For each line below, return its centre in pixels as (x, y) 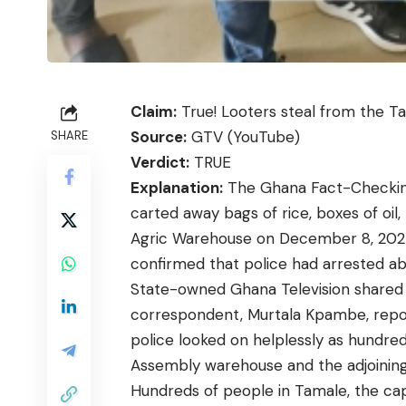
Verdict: (160, 162)
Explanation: (177, 187)
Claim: (154, 111)
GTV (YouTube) (244, 136)
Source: (159, 136)
